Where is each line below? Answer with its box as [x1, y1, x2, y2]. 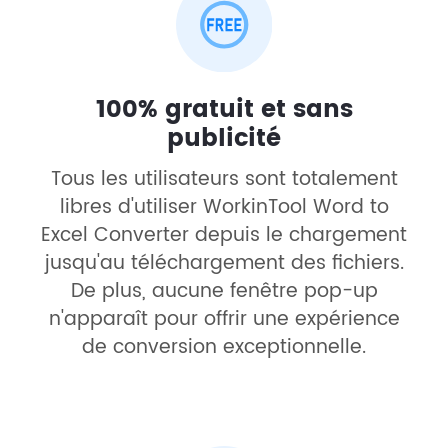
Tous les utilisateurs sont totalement [50, 163, 398, 195]
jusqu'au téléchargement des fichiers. [44, 247, 404, 279]
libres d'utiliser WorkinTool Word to [59, 191, 389, 223]
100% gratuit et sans [95, 89, 353, 130]
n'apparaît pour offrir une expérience [48, 303, 400, 335]
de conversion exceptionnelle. [82, 331, 366, 363]
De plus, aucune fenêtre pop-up [70, 275, 378, 307]
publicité [167, 118, 281, 159]
